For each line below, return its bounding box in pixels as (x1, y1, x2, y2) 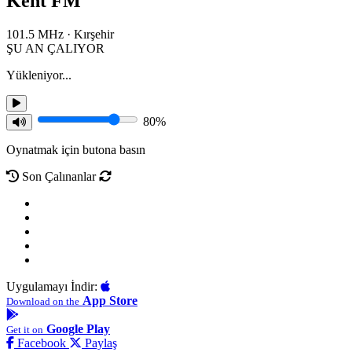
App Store (82, 293, 137, 307)
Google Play (46, 321, 110, 335)
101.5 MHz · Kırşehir (6, 27, 114, 41)
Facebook (14, 335, 69, 350)
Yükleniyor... (6, 68, 71, 82)
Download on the (6, 295, 79, 307)
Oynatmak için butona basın (6, 142, 145, 156)
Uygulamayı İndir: (6, 279, 97, 293)
